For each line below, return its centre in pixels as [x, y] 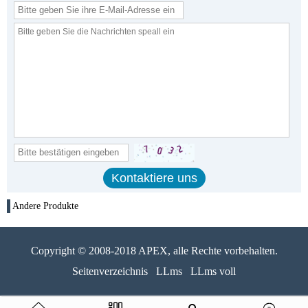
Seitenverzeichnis [110, 271]
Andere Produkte [45, 206]
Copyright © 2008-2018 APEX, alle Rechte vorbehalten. [154, 250]
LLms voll [213, 271]
